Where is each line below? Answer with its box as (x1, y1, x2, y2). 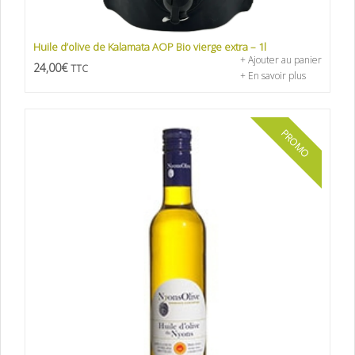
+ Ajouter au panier (240, 53, 322, 67)
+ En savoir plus (240, 69, 306, 83)
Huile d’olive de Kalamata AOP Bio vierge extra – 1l (33, 40, 266, 55)
